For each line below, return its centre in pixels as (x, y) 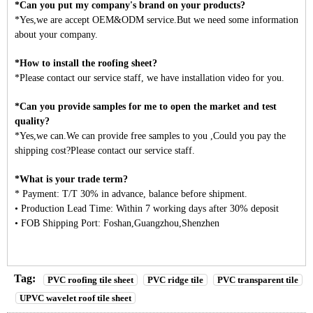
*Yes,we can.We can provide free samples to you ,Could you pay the (150, 136)
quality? (32, 121)
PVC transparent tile (258, 279)
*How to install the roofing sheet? (86, 63)
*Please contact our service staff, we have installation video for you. (150, 78)
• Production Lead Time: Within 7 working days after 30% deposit (147, 208)
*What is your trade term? (71, 179)
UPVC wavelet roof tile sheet (75, 298)
